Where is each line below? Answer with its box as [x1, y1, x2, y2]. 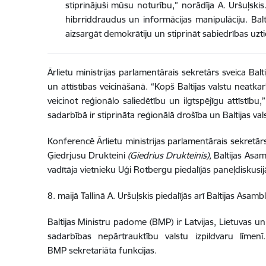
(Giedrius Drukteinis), [127, 150, 214, 161]
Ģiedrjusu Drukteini [47, 150, 128, 161]
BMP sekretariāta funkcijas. [47, 245, 157, 256]
